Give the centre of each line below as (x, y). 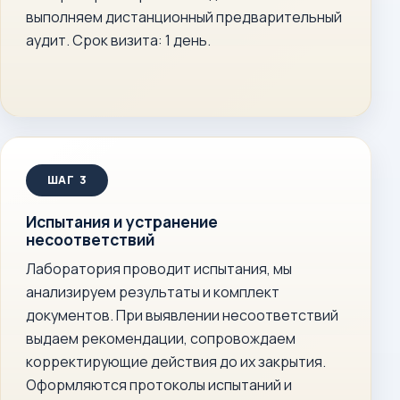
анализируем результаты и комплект (153, 292)
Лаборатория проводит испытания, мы (159, 269)
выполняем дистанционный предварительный (184, 17)
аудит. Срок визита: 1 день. (118, 40)
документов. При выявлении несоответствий (182, 315)
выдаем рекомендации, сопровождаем (161, 338)
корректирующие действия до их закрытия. (176, 362)
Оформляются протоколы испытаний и (159, 385)
